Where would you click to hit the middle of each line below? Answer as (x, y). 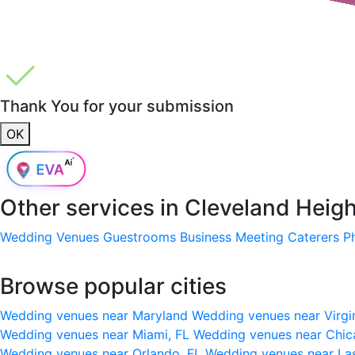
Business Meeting (232, 237)
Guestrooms (139, 237)
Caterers (313, 237)
